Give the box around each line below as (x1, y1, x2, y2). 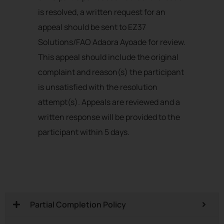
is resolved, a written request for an (38, 6, 165, 18)
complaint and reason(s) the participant (38, 66, 184, 78)
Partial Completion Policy (30, 199, 126, 210)
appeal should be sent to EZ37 (38, 21, 146, 33)
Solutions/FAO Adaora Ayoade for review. (38, 36, 185, 48)
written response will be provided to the (38, 111, 180, 123)
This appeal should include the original (38, 51, 178, 63)
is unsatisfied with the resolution (38, 81, 157, 93)
